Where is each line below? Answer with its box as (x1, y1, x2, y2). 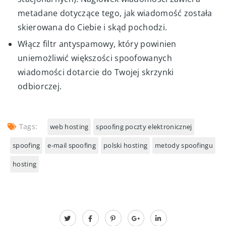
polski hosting (103, 140, 148, 150)
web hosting (50, 122, 89, 131)
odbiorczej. (18, 80, 62, 92)
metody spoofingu (155, 140, 213, 150)
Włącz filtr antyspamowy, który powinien (18, 38, 177, 49)
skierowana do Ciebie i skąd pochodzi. (18, 21, 167, 33)
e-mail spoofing (47, 140, 96, 150)
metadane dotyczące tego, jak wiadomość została (18, 7, 212, 19)
